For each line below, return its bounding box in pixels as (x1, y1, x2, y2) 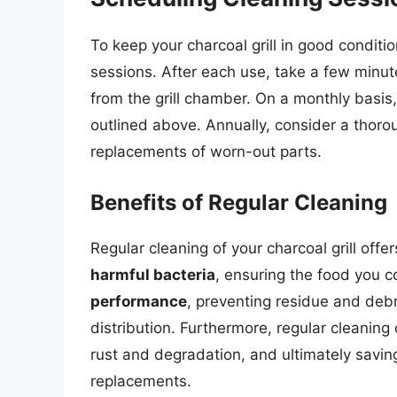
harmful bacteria (90, 265, 215, 284)
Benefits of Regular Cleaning (90, 189, 387, 215)
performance (90, 292, 187, 310)
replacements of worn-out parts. (90, 143, 322, 161)
